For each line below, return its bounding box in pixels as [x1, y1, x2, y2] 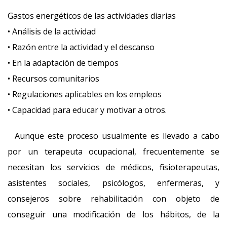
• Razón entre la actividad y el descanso [8, 42, 155, 53]
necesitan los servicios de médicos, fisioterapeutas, [8, 162, 219, 173]
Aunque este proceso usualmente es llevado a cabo [8, 130, 219, 141]
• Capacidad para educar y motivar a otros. [8, 104, 167, 116]
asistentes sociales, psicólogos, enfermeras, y [8, 177, 219, 188]
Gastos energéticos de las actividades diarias [8, 10, 176, 21]
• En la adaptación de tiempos [8, 57, 119, 68]
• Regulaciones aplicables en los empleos [8, 89, 162, 100]
